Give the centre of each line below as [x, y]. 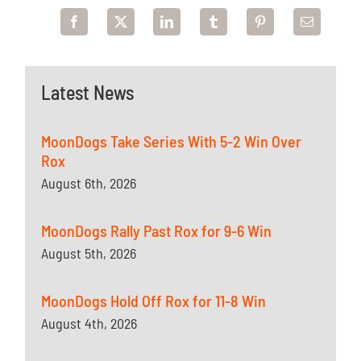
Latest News [88, 93]
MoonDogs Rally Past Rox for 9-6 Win [157, 231]
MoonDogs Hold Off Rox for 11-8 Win [154, 301]
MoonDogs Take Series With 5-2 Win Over [172, 141]
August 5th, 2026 [89, 253]
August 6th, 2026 [89, 183]
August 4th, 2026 [89, 324]
